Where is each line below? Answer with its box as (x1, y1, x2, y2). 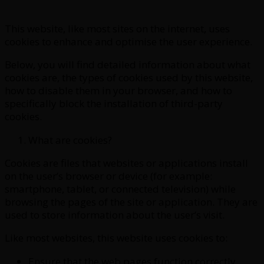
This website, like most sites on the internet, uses (5, 21, 230, 35)
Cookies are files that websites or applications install (5, 156, 248, 170)
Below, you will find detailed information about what (5, 57, 250, 71)
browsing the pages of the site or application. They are (5, 194, 258, 209)
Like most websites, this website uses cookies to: (5, 230, 227, 245)
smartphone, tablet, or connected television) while (5, 181, 236, 196)
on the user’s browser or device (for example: (5, 169, 212, 183)
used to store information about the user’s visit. (5, 207, 225, 222)
